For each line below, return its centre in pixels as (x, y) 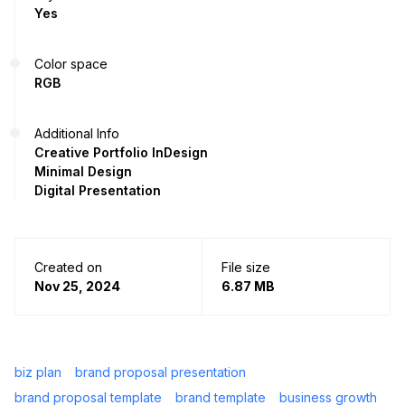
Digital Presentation (98, 190)
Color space (71, 63)
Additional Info (77, 133)
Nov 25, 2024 (77, 286)
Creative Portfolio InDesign (121, 152)
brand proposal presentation (160, 372)
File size (246, 267)
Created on (68, 267)
